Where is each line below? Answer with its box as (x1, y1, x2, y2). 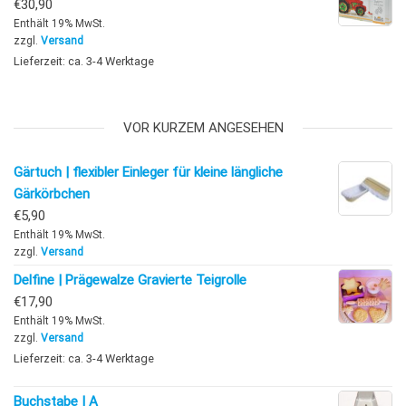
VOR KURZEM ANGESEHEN (122, 120, 284, 137)
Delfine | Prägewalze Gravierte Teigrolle (14, 272, 246, 289)
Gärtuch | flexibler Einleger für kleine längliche (14, 164, 283, 181)
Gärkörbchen (14, 186, 90, 203)
